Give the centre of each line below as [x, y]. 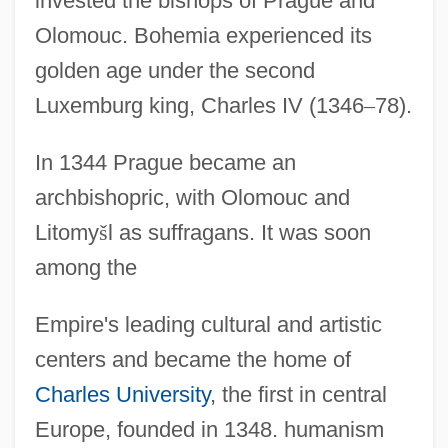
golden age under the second [174, 70]
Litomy [66, 232]
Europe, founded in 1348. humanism [209, 429]
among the [85, 267]
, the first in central [298, 394]
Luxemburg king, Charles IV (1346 [199, 105]
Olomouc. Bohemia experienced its [203, 35]
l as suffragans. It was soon [239, 232]
